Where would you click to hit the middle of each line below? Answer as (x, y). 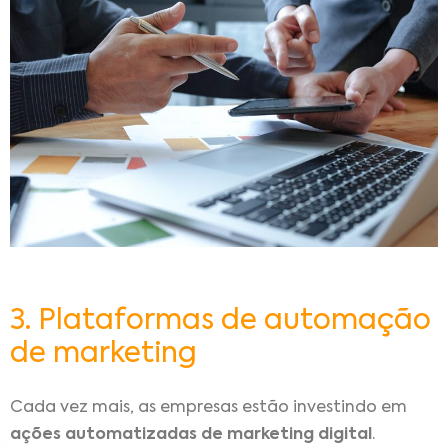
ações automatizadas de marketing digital (191, 435)
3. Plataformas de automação (220, 321)
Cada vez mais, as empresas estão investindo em (208, 408)
